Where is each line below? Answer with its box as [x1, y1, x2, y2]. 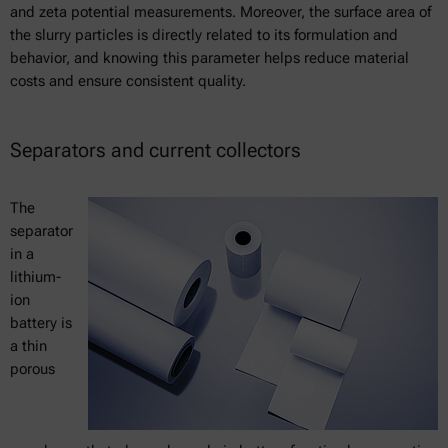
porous [10, 359, 55, 378]
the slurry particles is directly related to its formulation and [10, 25, 398, 44]
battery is [10, 313, 72, 332]
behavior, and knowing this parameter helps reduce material [10, 48, 409, 67]
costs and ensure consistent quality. [10, 71, 246, 90]
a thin [10, 336, 47, 355]
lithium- [10, 267, 61, 286]
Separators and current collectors [10, 137, 301, 162]
